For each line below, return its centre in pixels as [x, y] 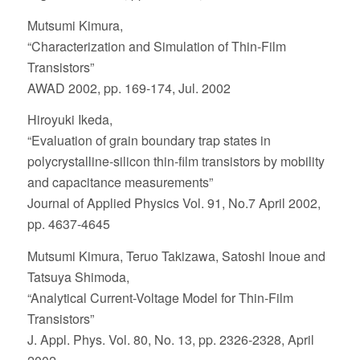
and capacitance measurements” [120, 182]
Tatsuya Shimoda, [78, 277]
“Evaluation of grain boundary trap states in [149, 141]
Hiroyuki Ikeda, [70, 120]
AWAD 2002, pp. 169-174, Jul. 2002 [129, 88]
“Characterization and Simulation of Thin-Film [156, 46]
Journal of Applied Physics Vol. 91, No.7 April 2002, [174, 203]
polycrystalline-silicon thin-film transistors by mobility [176, 162]
